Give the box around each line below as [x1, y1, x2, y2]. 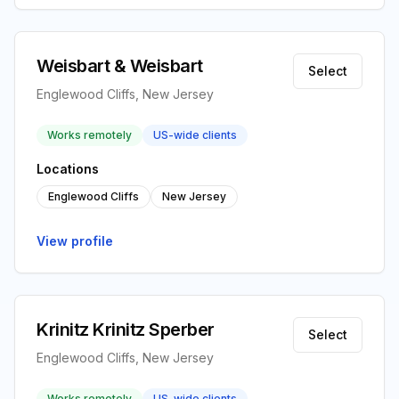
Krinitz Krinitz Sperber [37, 319, 215, 340]
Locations [37, 161, 99, 176]
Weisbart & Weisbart [37, 55, 203, 77]
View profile [37, 233, 113, 248]
